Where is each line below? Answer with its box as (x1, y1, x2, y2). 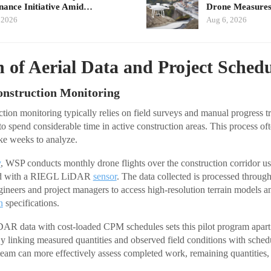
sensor (93, 171, 117, 181)
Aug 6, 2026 (206, 15, 247, 25)
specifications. (2, 197, 59, 208)
